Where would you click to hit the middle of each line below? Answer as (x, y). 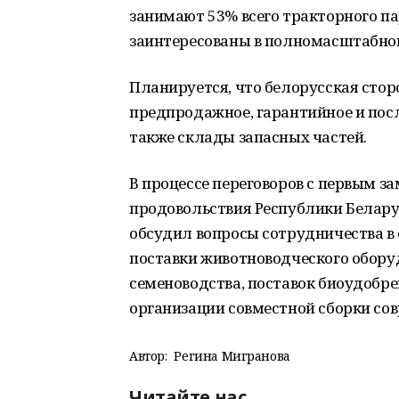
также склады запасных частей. (248, 137)
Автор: (148, 356)
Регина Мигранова (232, 356)
